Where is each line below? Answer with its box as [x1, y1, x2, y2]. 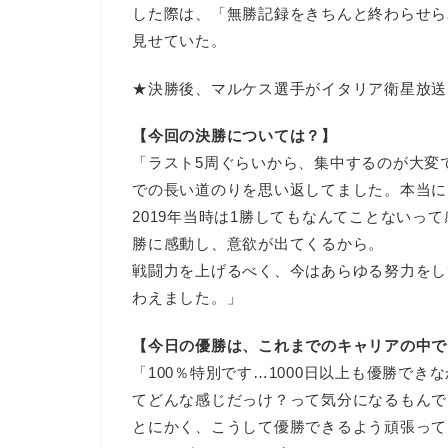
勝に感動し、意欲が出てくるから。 [132, 235, 385, 253]
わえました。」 [132, 289, 243, 307]
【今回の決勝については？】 [132, 127, 337, 145]
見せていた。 [132, 31, 227, 49]
